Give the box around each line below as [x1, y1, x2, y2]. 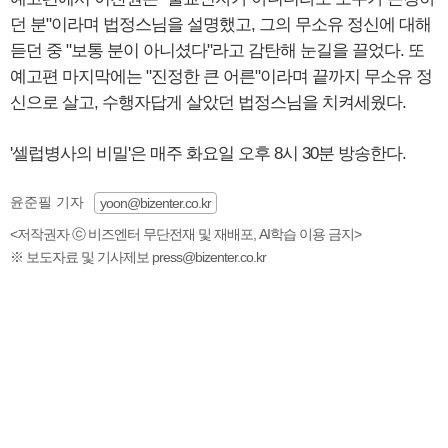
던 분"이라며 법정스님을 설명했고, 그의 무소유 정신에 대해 [10, 14, 431, 34]
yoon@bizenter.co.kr [100, 194, 211, 211]
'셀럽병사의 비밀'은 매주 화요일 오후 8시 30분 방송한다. [10, 143, 406, 163]
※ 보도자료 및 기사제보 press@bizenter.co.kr [10, 248, 266, 265]
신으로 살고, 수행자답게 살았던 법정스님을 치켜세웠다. [10, 92, 406, 112]
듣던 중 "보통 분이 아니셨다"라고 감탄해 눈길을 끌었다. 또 [10, 40, 424, 60]
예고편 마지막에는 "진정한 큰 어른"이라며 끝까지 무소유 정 [10, 66, 432, 86]
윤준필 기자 [10, 193, 84, 210]
